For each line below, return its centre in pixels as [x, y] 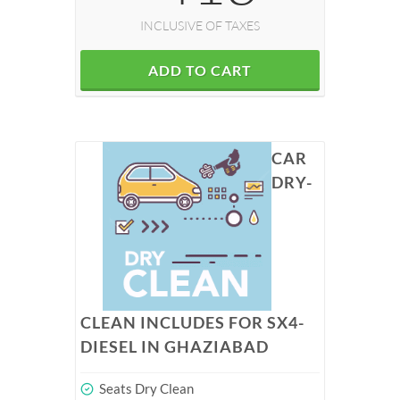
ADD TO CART [200, 70]
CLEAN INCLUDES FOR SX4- [192, 322]
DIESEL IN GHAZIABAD [175, 346]
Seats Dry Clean [145, 388]
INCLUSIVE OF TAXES [200, 25]
